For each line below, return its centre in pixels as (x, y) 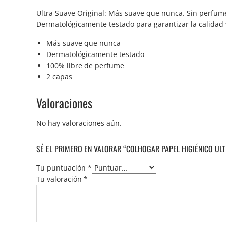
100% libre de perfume (85, 66)
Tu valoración (60, 179)
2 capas (59, 77)
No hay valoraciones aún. (79, 123)
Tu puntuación (62, 168)
